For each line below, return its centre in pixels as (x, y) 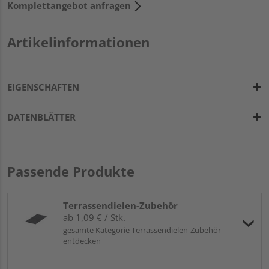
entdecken (82, 240)
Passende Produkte (71, 171)
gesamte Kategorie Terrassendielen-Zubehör (142, 230)
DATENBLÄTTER (41, 117)
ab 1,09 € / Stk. (94, 217)
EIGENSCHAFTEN (43, 87)
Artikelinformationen (78, 42)
